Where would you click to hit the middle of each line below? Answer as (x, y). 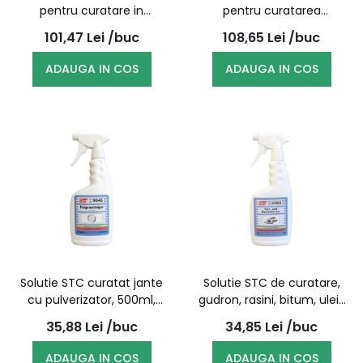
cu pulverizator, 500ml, (92, 300)
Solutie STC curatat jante (92, 283)
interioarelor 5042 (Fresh (271, 28)
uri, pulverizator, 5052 (271, 317)
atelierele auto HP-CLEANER (92, 28)
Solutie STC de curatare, (271, 283)
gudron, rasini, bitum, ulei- (271, 300)
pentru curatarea (271, 11)
